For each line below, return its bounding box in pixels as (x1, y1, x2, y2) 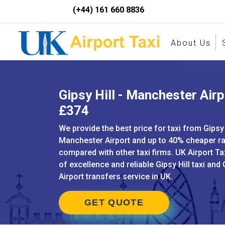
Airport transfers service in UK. (59, 172, 173, 181)
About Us (170, 38, 211, 48)
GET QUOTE (84, 197, 144, 207)
